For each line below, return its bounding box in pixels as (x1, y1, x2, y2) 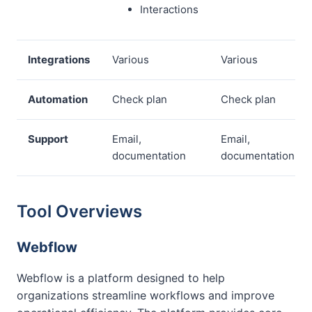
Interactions (140, 3, 198, 16)
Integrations (28, 53, 90, 66)
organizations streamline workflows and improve (17, 288, 274, 302)
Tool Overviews (17, 201, 142, 221)
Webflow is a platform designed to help (17, 271, 225, 285)
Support (28, 132, 68, 146)
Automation (28, 93, 88, 106)
